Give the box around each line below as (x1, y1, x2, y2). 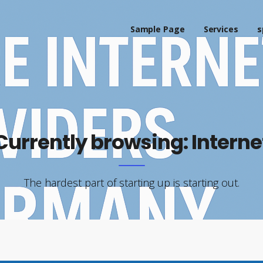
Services (203, 23, 238, 35)
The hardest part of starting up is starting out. (23, 176, 240, 190)
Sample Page (130, 23, 185, 35)
